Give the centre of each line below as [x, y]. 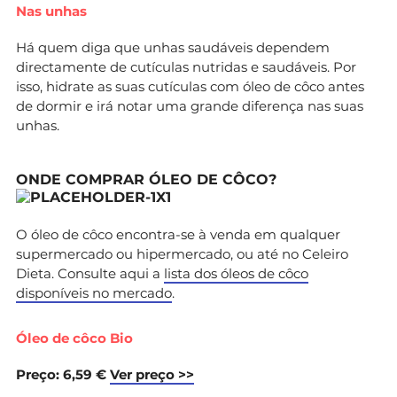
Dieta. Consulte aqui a [90, 273]
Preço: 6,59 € [61, 374]
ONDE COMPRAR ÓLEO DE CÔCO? [146, 179]
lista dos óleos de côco [236, 273]
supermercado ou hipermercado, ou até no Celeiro [182, 253]
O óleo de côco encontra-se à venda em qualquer [178, 234]
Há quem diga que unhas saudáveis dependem [173, 47]
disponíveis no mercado [94, 292]
